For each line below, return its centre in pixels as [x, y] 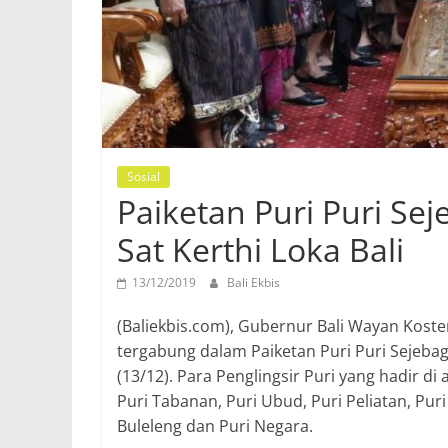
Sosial [143, 177]
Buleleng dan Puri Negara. [215, 426]
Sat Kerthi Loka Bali [260, 250]
